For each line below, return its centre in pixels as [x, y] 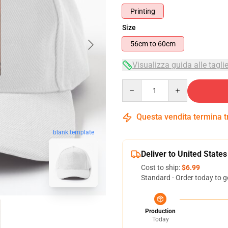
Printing [143, 11]
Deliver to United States [184, 154]
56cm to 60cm [167, 44]
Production [160, 211]
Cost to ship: [161, 167]
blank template [73, 133]
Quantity [136, 84]
